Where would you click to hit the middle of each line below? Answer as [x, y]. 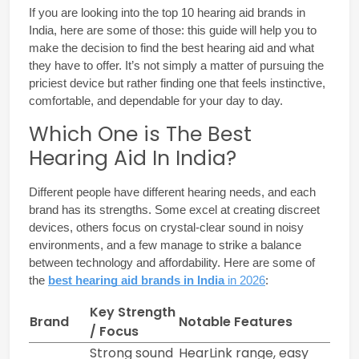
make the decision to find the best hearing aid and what [171, 48]
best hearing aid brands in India [136, 280]
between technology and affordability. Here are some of [172, 262]
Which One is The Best [140, 134]
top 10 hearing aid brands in [234, 12]
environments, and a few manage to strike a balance [165, 245]
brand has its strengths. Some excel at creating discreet [174, 210]
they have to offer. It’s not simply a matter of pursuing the [176, 65]
